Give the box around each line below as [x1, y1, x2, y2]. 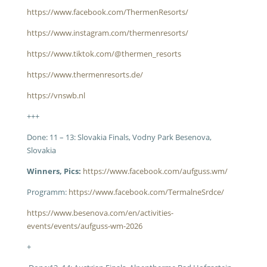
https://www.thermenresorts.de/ [26, 69, 143, 80]
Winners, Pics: [26, 166, 81, 176]
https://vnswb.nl [26, 90, 85, 101]
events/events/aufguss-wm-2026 [26, 221, 142, 231]
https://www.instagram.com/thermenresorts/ [26, 27, 188, 38]
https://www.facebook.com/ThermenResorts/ [26, 7, 188, 17]
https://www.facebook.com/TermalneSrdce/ [68, 187, 224, 197]
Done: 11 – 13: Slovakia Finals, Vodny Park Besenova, [26, 132, 212, 142]
